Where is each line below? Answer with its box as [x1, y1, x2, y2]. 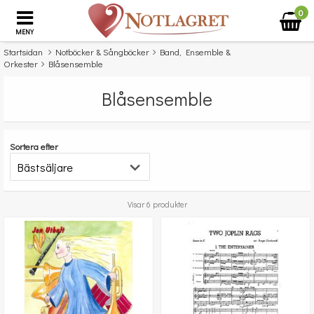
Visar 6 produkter [127, 199, 187, 210]
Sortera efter [10, 140, 58, 152]
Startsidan [4, 46, 43, 57]
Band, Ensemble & [160, 46, 231, 57]
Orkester [4, 57, 38, 69]
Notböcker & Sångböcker [55, 46, 149, 57]
